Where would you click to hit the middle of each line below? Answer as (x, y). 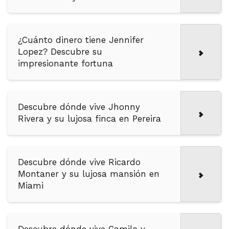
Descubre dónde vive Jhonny (79, 107)
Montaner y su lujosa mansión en (89, 174)
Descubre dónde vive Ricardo (79, 162)
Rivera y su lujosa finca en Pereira (89, 119)
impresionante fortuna (65, 64)
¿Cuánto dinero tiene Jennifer (81, 40)
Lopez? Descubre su (60, 52)
